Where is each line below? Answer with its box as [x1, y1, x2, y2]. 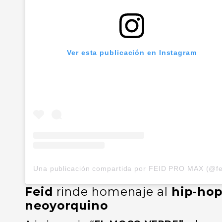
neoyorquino [25, 198, 108, 213]
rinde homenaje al [53, 184, 171, 199]
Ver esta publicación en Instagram [67, 49, 197, 57]
